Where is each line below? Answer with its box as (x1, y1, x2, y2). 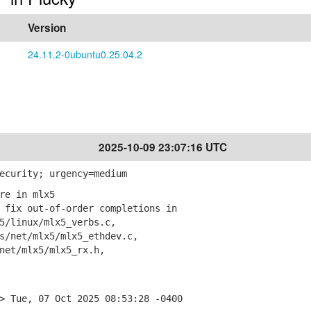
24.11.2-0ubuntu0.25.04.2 (28, 47, 142, 61)
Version (28, 20, 66, 35)
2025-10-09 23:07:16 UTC (99, 140, 227, 155)
